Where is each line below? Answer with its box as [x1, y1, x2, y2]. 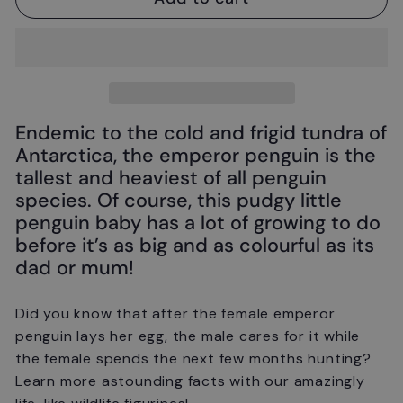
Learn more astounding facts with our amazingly [15, 371, 365, 390]
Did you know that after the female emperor [15, 303, 336, 323]
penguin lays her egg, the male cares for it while [15, 326, 361, 345]
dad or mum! [15, 255, 134, 281]
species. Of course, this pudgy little [15, 187, 342, 213]
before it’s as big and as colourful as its [15, 232, 374, 258]
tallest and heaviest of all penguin [15, 165, 327, 191]
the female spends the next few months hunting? [15, 348, 372, 368]
